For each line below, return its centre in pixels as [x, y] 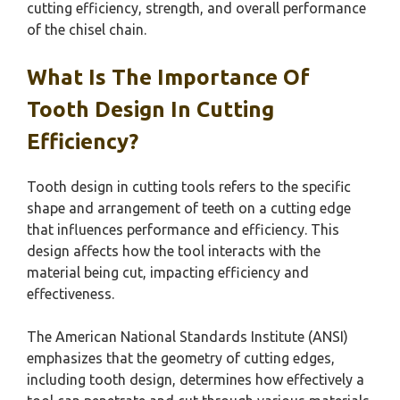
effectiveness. [71, 294]
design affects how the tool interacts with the [174, 251]
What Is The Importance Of [168, 78]
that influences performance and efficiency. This [183, 230]
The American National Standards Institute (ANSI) [187, 337]
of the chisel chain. [87, 30]
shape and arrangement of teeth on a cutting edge [189, 208]
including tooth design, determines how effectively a [196, 380]
